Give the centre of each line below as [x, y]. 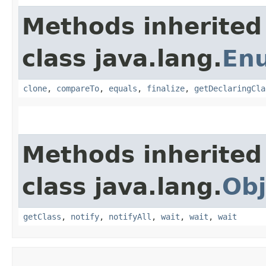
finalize [166, 88]
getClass [42, 216]
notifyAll [130, 216]
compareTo [78, 88]
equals [123, 88]
